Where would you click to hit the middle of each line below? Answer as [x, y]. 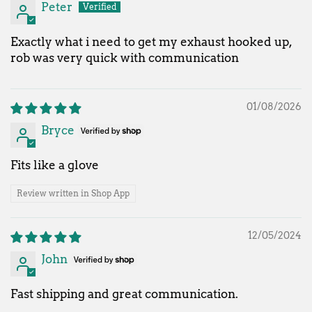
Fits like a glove [55, 165]
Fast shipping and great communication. [124, 294]
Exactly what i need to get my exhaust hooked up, [151, 41]
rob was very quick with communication [125, 57]
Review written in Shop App [73, 193]
